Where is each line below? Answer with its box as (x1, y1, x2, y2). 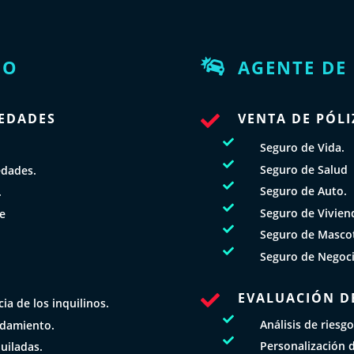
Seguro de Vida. (259, 139, 345, 155)
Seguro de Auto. (259, 183, 347, 199)
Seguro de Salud (259, 161, 348, 177)
